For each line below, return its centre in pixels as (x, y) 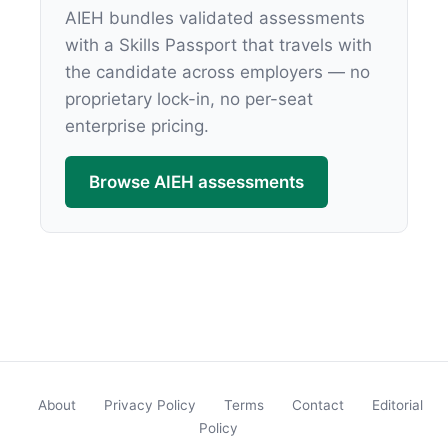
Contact (317, 405)
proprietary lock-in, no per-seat (189, 99)
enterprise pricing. (137, 126)
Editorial (397, 405)
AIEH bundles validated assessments (215, 18)
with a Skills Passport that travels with (218, 45)
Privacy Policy (149, 405)
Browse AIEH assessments (196, 182)
